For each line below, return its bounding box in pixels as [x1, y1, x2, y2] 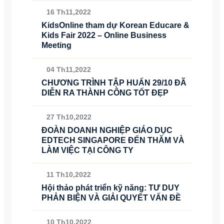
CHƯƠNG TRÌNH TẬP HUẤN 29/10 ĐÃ [41, 78, 186, 87]
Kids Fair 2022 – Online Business [41, 31, 166, 39]
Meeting [41, 41, 71, 49]
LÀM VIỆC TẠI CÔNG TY [41, 146, 133, 154]
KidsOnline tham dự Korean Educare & [41, 21, 189, 29]
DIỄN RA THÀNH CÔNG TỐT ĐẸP [41, 88, 168, 97]
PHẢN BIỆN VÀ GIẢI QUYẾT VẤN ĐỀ [41, 193, 181, 202]
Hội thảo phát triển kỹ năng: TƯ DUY [41, 183, 179, 192]
